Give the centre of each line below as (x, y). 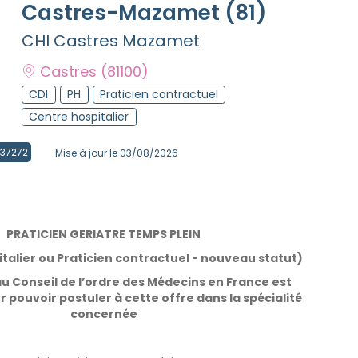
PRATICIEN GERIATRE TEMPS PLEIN (104, 234)
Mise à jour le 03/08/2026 (117, 153)
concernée (103, 314)
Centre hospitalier (79, 116)
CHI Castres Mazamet (111, 41)
